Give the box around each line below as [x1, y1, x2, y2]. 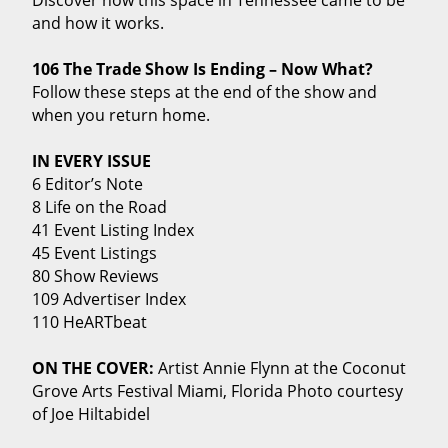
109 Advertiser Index [32, 287, 194, 310]
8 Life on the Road [32, 195, 175, 218]
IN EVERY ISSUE [32, 149, 151, 172]
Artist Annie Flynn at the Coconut [154, 356, 406, 379]
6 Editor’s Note [32, 172, 151, 195]
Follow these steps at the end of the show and [32, 80, 377, 103]
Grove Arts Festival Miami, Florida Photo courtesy [32, 379, 403, 402]
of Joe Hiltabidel [32, 402, 154, 425]
